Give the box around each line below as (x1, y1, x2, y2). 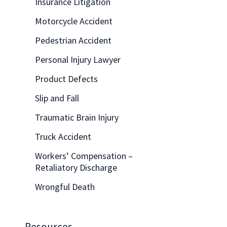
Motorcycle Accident (35, 15, 112, 27)
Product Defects (35, 72, 98, 85)
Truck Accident (35, 130, 91, 142)
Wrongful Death (35, 180, 95, 193)
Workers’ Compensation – (35, 149, 133, 162)
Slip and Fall (35, 92, 79, 104)
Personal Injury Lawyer (35, 53, 121, 65)
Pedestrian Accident (35, 34, 111, 46)
